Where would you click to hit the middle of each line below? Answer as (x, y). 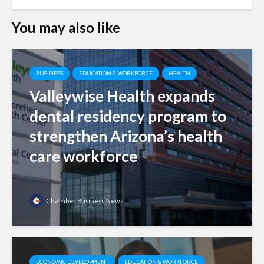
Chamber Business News (85, 201)
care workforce (83, 156)
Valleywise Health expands (122, 96)
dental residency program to (128, 116)
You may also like (66, 28)
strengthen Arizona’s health (126, 136)
